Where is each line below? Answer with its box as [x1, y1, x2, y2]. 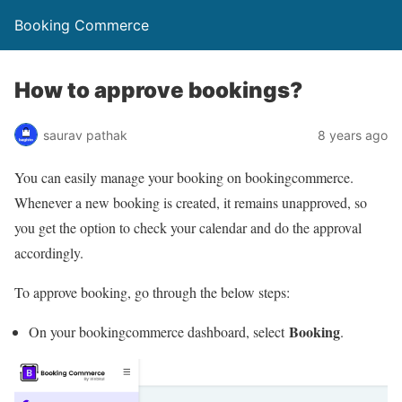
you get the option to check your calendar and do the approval [14, 218, 362, 237]
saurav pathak [43, 127, 127, 143]
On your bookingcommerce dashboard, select [29, 322, 289, 341]
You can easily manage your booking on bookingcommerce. [14, 168, 354, 187]
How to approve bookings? [14, 77, 302, 103]
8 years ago [318, 127, 388, 143]
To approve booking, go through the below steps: [14, 283, 290, 301]
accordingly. [14, 243, 83, 262]
